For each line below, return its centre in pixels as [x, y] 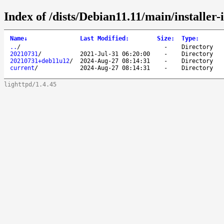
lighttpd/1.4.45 [30, 84]
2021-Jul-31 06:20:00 [115, 54]
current [22, 68]
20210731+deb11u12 [40, 61]
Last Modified [103, 38]
